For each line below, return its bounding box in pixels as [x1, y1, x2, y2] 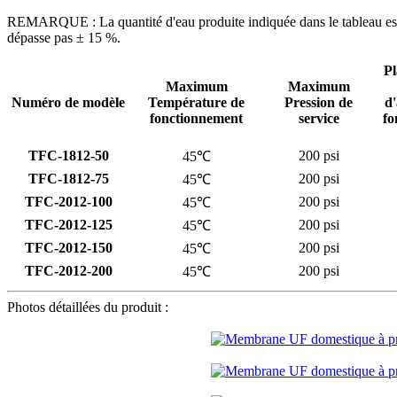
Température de [148, 95, 245, 111]
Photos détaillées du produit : [7, 300, 168, 315]
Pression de [284, 95, 353, 111]
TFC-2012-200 [24, 263, 113, 279]
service [298, 111, 339, 127]
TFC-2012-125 [24, 217, 113, 233]
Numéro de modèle [12, 95, 125, 111]
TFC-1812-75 [27, 171, 109, 187]
